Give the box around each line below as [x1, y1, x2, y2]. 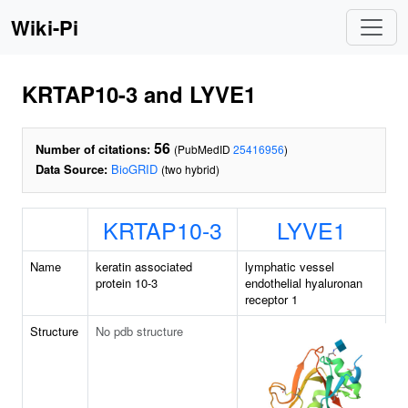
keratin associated [96, 258, 192, 275]
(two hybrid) [161, 161, 219, 177]
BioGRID [111, 160, 158, 178]
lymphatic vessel [245, 258, 334, 275]
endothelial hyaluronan [245, 274, 362, 291]
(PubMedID [174, 141, 233, 157]
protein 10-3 [96, 274, 158, 291]
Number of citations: [36, 140, 150, 158]
